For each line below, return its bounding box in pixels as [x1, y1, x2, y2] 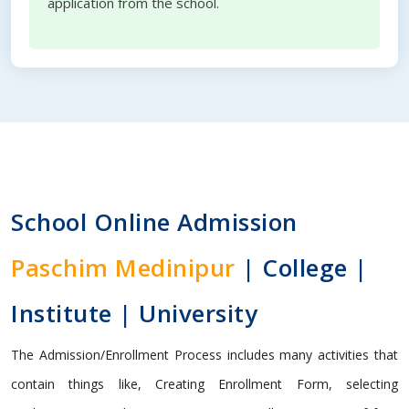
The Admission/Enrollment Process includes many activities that [11, 346, 398, 363]
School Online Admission [11, 205, 298, 238]
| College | [235, 251, 368, 284]
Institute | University [11, 297, 257, 330]
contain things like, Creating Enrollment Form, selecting [11, 375, 398, 393]
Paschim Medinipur [11, 251, 236, 284]
